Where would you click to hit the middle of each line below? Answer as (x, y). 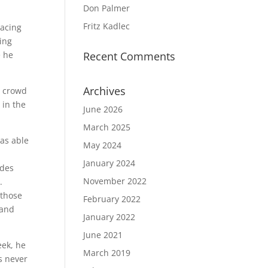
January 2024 (109, 163)
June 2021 (103, 235)
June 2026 (103, 109)
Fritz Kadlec (107, 26)
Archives (105, 91)
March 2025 (107, 127)
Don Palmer (107, 8)
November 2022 (115, 181)
